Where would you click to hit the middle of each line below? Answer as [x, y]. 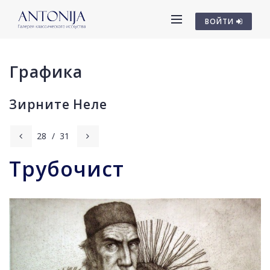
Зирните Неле [58, 104]
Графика [46, 71]
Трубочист [67, 169]
